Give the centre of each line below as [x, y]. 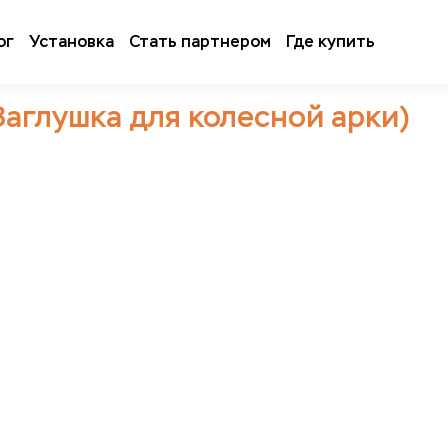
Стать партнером [200, 41]
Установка [71, 41]
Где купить [330, 41]
